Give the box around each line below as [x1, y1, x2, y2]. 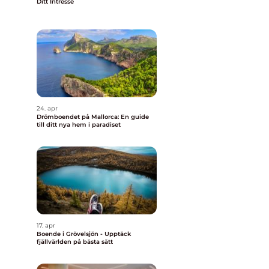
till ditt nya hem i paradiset [37, 121, 121, 128]
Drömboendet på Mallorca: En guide [37, 113, 149, 121]
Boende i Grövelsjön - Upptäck [37, 230, 131, 238]
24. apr [37, 104, 58, 112]
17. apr [37, 222, 55, 229]
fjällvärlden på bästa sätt [37, 238, 113, 246]
